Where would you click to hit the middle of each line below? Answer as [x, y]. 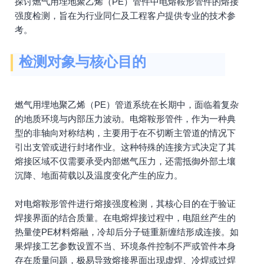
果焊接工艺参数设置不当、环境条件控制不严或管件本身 [125, 246]
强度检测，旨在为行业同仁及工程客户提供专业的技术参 [125, 16]
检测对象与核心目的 [82, 62]
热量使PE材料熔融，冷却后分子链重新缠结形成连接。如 [127, 232]
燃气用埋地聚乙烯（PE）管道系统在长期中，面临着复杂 [127, 105]
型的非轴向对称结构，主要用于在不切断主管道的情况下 [125, 133]
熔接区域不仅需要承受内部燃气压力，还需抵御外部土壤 [125, 161]
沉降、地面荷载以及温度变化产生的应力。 [99, 175]
